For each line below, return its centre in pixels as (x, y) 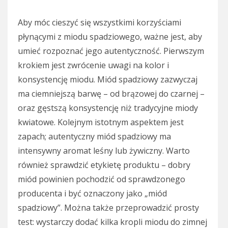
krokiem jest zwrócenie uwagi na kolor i (93, 65)
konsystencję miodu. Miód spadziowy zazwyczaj (108, 79)
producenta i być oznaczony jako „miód (92, 193)
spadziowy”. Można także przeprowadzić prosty (108, 207)
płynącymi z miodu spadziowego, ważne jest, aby (110, 36)
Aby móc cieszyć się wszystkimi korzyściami (99, 22)
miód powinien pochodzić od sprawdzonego (102, 179)
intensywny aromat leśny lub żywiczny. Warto (104, 150)
